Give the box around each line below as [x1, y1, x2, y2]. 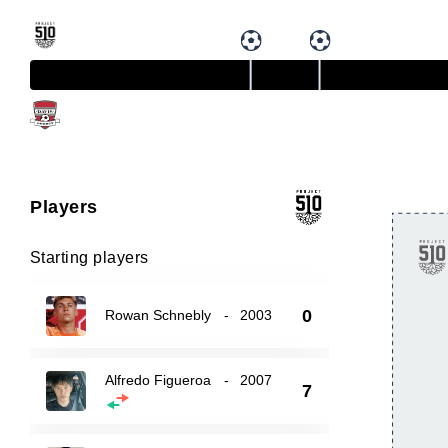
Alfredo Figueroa [105, 372, 212, 388]
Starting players [30, 249, 149, 266]
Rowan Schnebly [105, 307, 212, 323]
